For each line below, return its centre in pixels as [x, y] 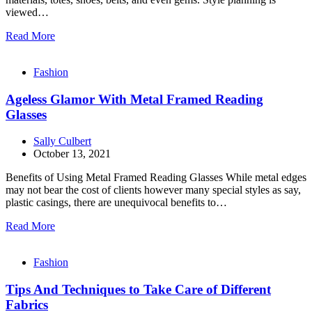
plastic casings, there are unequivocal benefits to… [116, 203]
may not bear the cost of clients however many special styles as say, [153, 190]
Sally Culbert [62, 141]
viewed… [27, 12]
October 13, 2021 [72, 154]
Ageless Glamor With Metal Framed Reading [134, 99]
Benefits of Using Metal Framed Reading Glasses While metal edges [156, 178]
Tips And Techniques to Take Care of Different [138, 290]
